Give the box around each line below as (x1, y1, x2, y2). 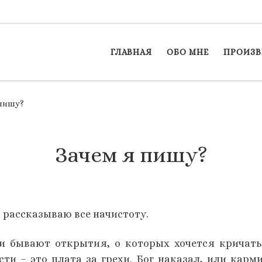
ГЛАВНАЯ (111, 47, 153, 57)
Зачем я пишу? (54, 142, 208, 168)
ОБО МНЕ (167, 47, 209, 57)
